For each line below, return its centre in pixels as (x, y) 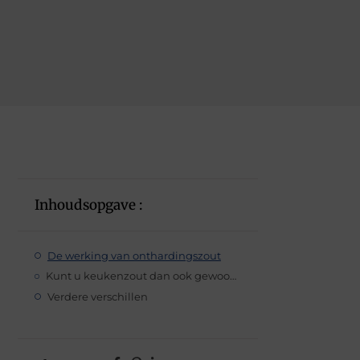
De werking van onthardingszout (134, 255)
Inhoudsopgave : (88, 205)
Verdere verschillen (97, 296)
